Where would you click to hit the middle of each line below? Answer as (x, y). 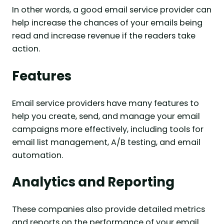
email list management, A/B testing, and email (106, 142)
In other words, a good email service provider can (112, 9)
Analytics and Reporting (93, 182)
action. (26, 48)
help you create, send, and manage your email (106, 116)
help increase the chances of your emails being (107, 22)
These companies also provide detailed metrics (108, 209)
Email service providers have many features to (105, 103)
